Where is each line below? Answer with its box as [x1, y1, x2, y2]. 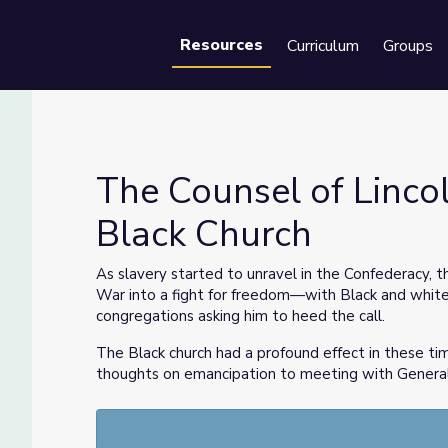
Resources [180, 34, 263, 56]
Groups [383, 35, 433, 57]
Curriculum [287, 35, 359, 57]
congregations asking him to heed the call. [96, 306, 385, 326]
